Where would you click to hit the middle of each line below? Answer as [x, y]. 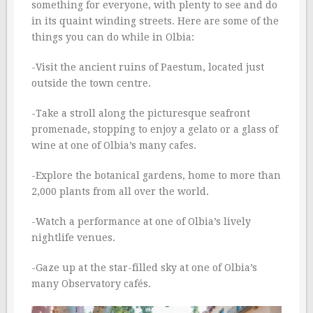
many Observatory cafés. [91, 283]
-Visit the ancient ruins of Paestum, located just [148, 67]
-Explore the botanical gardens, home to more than [156, 175]
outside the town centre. [91, 83]
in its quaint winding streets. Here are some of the [155, 21]
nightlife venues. [73, 237]
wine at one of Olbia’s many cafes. [114, 145]
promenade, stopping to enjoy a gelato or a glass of [155, 129]
